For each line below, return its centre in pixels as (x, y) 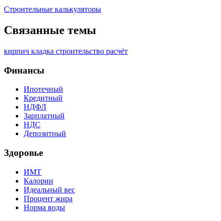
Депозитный (45, 134)
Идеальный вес (49, 189)
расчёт (117, 51)
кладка (43, 51)
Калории (38, 181)
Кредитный (43, 98)
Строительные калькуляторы (53, 9)
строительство (81, 51)
